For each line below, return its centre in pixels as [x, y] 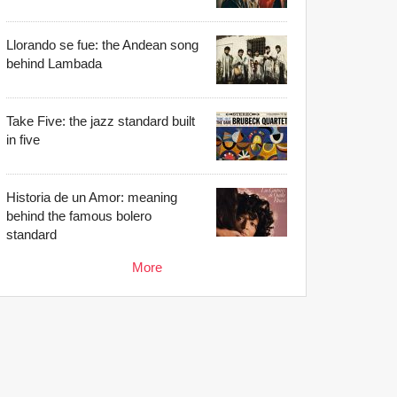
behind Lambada [54, 63]
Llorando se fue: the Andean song [102, 44]
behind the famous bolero [79, 215]
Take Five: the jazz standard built [101, 121]
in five [23, 139]
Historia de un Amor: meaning [92, 197]
